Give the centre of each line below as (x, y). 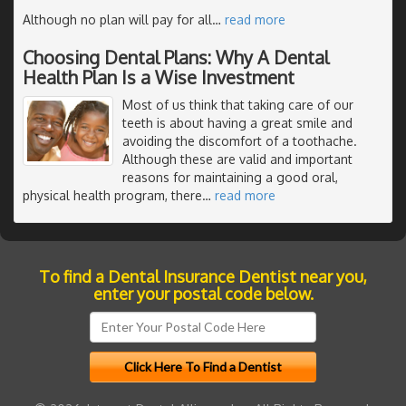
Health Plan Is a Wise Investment (159, 77)
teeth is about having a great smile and (237, 122)
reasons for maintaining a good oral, (230, 177)
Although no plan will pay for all (117, 19)
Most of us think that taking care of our (238, 104)
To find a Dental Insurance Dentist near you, (203, 276)
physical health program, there (112, 195)
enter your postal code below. (203, 293)
